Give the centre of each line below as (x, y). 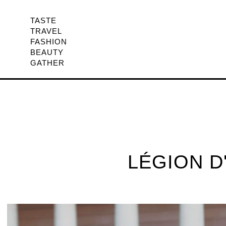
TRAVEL (46, 31)
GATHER (47, 63)
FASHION (49, 41)
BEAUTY (47, 52)
